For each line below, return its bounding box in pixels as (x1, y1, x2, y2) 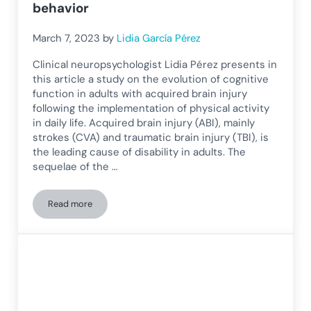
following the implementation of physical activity (33, 101, 270, 115)
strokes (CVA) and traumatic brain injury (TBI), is (33, 130, 269, 144)
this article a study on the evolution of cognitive (33, 72, 269, 86)
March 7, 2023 (33, 31, 101, 45)
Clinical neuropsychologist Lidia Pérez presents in (33, 57, 278, 72)
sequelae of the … (33, 159, 118, 174)
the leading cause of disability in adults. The (33, 144, 246, 159)
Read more (48, 197, 93, 210)
